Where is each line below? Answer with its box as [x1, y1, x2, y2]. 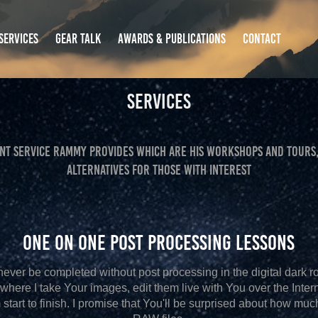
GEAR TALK [55, 31, 101, 46]
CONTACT [242, 31, 281, 46]
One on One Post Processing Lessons [23, 231, 295, 254]
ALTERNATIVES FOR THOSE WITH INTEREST [66, 162, 251, 177]
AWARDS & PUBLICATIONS [117, 31, 226, 46]
